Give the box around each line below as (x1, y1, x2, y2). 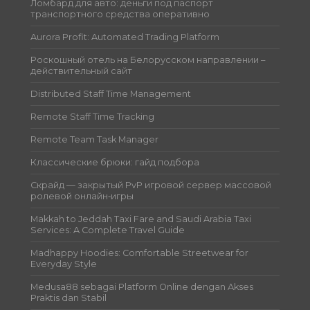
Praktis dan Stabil (30, 292, 107, 303)
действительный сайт (30, 65, 133, 76)
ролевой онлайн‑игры (30, 190, 134, 201)
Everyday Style (30, 258, 98, 269)
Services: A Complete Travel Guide (30, 224, 185, 235)
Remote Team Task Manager (30, 134, 159, 145)
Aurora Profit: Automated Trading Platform (30, 31, 220, 42)
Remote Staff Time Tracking (30, 111, 155, 122)
